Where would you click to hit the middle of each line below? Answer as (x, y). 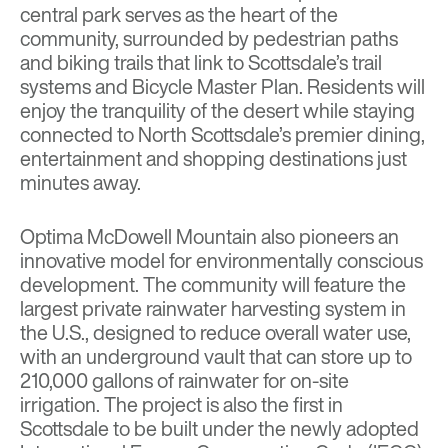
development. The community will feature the (213, 285)
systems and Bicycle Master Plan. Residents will (222, 87)
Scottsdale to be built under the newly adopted (219, 429)
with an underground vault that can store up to (216, 357)
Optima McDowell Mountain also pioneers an (209, 237)
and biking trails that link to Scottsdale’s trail (201, 63)
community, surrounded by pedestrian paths (209, 39)
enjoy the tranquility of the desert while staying (217, 111)
